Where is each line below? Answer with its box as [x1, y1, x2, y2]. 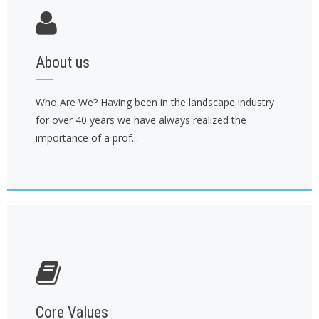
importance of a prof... [36, 131, 138, 145]
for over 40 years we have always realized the [36, 113, 246, 127]
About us [36, 53, 90, 71]
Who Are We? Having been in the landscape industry [36, 95, 274, 109]
